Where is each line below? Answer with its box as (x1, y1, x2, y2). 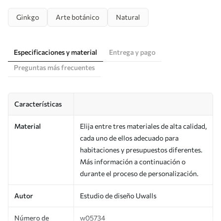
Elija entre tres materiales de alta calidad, (80, 121, 207, 130)
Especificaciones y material (14, 47, 97, 56)
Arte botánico (56, 12, 99, 21)
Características (14, 99, 62, 108)
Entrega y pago (109, 47, 155, 56)
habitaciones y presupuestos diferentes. (80, 145, 202, 154)
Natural (116, 12, 140, 21)
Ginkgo (16, 12, 39, 21)
